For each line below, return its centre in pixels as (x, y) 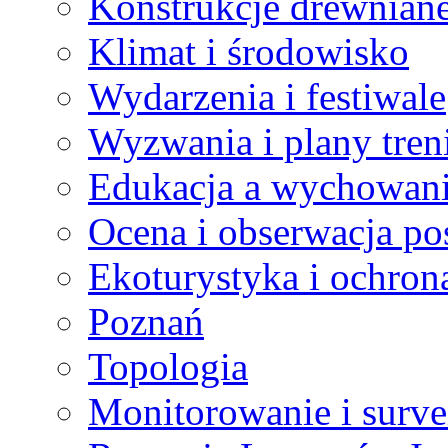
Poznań (146, 321)
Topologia (168, 366)
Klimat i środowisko (248, 51)
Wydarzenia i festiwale (267, 96)
